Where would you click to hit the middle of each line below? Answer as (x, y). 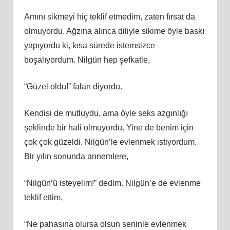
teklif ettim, (43, 197)
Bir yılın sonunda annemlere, (76, 156)
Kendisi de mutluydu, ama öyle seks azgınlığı (106, 113)
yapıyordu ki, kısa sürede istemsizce (89, 45)
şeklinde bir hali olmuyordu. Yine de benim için (109, 127)
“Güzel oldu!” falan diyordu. (73, 86)
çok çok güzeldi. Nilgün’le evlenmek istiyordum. (110, 142)
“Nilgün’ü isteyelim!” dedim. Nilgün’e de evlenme (112, 183)
